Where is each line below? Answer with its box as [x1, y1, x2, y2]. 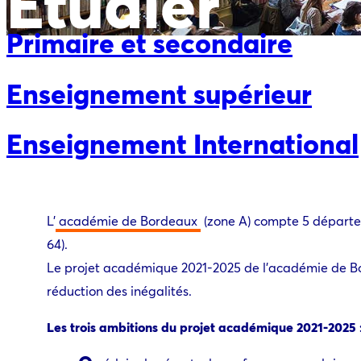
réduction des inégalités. [47, 282, 192, 300]
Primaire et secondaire [6, 24, 293, 61]
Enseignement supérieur [6, 74, 312, 111]
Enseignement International [6, 124, 359, 161]
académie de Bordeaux [59, 212, 197, 230]
